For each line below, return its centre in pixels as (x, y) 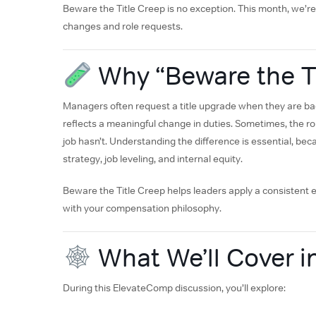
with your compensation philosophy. (142, 208)
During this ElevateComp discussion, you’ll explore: (174, 288)
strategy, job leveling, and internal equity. (153, 159)
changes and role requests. (123, 26)
